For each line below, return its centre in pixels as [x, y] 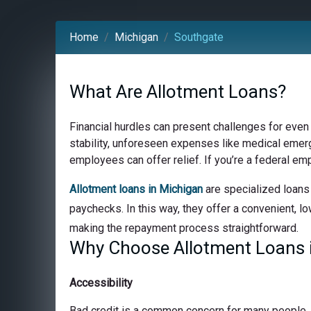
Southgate [199, 37]
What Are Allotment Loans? [178, 91]
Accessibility [101, 283]
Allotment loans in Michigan [136, 189]
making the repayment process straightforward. [184, 228]
